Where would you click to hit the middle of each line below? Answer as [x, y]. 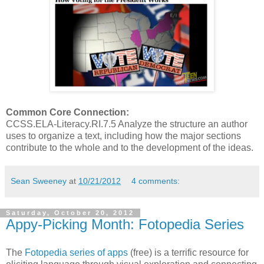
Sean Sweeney [39, 181]
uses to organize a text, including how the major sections [123, 136]
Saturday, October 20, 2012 [70, 213]
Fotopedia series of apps [76, 253]
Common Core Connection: [67, 113]
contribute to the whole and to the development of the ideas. [130, 148]
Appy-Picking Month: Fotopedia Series [125, 225]
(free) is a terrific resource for [188, 253]
